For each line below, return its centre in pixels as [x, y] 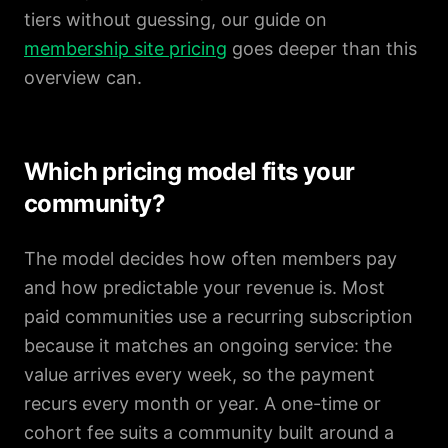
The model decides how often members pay [210, 258]
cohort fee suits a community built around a [209, 432]
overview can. [83, 77]
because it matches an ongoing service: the [208, 345]
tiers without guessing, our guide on [175, 19]
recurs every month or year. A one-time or [202, 403]
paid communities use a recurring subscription [218, 316]
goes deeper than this [322, 48]
